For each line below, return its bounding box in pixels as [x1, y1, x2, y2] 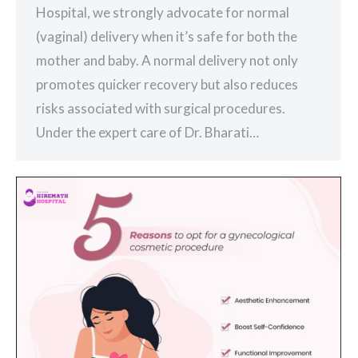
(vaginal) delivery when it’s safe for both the [36, 28, 297, 46]
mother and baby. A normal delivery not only [36, 52, 298, 70]
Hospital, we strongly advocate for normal [36, 4, 289, 22]
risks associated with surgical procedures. [36, 100, 285, 117]
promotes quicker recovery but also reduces [36, 76, 298, 93]
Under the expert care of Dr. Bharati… [36, 124, 259, 141]
